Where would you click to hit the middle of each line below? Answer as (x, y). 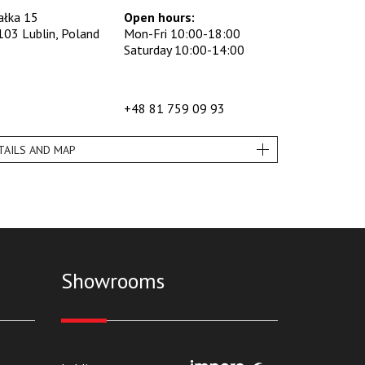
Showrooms (112, 281)
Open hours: (160, 18)
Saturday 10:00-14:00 (185, 50)
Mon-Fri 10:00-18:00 (182, 34)
